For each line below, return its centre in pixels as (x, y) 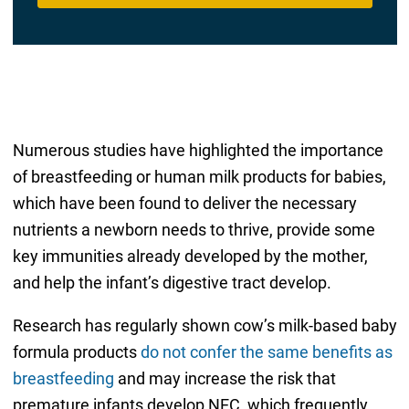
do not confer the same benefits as (266, 352)
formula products (76, 352)
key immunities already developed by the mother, (190, 257)
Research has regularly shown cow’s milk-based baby (204, 326)
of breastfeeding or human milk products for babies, (199, 177)
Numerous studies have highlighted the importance (198, 151)
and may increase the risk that (225, 379)
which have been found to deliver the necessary (184, 204)
